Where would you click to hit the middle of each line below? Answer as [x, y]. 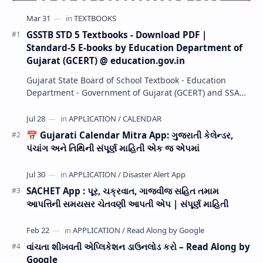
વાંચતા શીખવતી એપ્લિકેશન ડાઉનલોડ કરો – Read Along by [138, 246]
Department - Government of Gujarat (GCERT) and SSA [133, 92]
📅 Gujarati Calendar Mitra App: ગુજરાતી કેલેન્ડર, [130, 135]
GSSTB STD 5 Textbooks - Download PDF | [117, 34]
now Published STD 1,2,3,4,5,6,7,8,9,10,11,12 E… [120, 104]
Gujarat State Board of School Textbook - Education [126, 80]
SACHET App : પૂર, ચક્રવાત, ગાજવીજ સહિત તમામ [123, 190]
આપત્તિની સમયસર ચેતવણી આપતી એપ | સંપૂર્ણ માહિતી [127, 203]
